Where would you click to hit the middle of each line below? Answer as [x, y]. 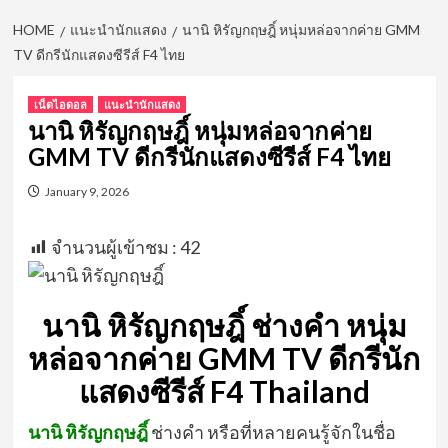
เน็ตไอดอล [60, 104]
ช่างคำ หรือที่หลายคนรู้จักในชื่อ [273, 432]
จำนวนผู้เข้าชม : [113, 247]
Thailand [309, 391]
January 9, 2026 [86, 191]
